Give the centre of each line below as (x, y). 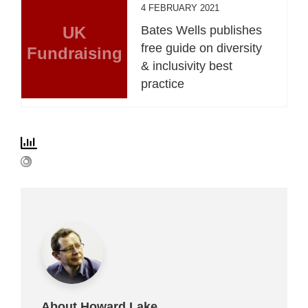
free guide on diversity (202, 48)
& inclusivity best (187, 66)
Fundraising (74, 53)
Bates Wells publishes (202, 30)
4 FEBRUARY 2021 (180, 8)
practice (163, 84)
